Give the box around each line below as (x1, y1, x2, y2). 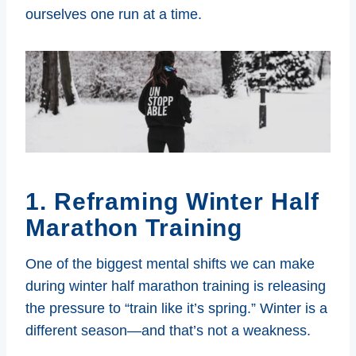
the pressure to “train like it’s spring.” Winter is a (25, 300, 327, 316)
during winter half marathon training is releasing (25, 277, 326, 294)
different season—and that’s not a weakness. (25, 322, 311, 339)
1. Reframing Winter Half (25, 188, 319, 215)
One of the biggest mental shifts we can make (25, 255, 315, 272)
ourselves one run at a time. (25, 6, 202, 22)
